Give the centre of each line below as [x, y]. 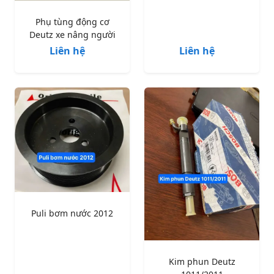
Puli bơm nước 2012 [72, 213]
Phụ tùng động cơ [72, 21]
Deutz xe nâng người [72, 34]
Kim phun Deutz [202, 262]
